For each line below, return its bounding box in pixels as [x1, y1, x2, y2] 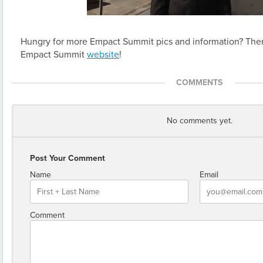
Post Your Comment [30, 153, 105, 163]
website [87, 49, 119, 60]
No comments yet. [167, 116, 232, 126]
